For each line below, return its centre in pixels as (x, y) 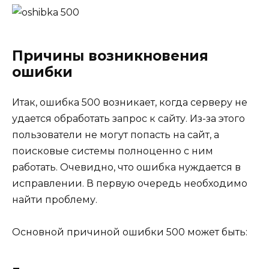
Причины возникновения (110, 56)
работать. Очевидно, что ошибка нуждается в (126, 167)
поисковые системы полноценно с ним (113, 151)
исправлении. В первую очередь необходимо (130, 183)
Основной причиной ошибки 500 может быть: (130, 232)
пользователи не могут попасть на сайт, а (116, 134)
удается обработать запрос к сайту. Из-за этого (128, 118)
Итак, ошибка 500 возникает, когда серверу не (130, 102)
